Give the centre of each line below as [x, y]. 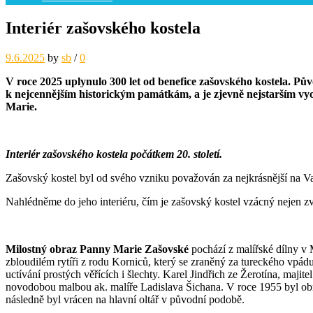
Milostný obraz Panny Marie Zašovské [97, 249]
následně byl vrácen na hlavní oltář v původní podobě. [125, 299]
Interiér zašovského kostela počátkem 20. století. [115, 154]
